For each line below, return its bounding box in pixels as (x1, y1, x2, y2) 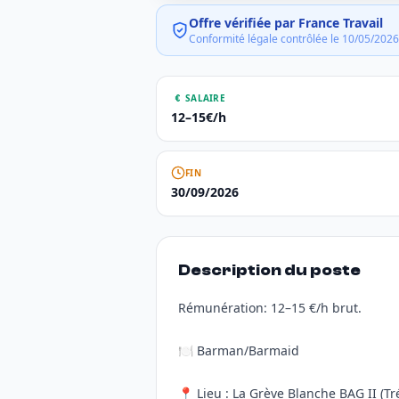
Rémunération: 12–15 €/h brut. (178, 299, 362, 316)
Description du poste (178, 261, 361, 280)
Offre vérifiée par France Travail (189, 14, 383, 31)
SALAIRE (185, 91, 225, 104)
